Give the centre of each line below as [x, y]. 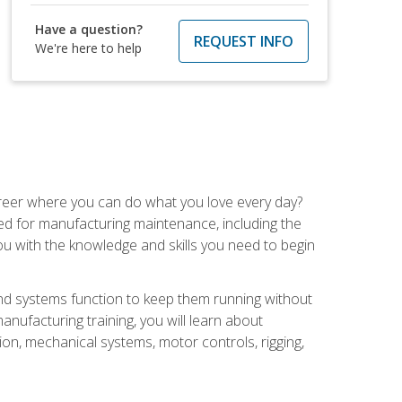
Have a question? [89, 29]
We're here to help [89, 48]
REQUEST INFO [243, 41]
